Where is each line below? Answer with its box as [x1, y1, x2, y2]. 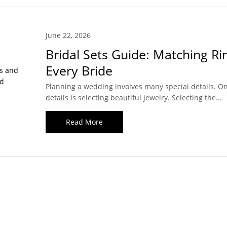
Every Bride [45, 62, 116, 80]
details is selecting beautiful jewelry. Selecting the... [45, 93, 222, 103]
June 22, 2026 [45, 30, 91, 41]
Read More [65, 117, 103, 127]
